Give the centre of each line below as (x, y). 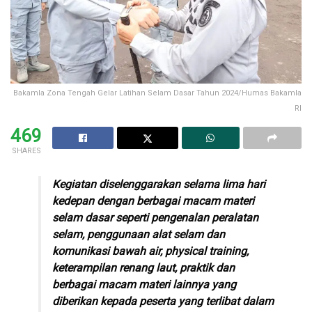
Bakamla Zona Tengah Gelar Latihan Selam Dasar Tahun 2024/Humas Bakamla (157, 93)
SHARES (26, 150)
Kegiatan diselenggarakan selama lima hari (159, 184)
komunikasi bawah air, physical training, (150, 251)
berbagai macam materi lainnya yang (144, 284)
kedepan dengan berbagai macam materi (153, 201)
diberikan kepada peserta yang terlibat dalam (163, 301)
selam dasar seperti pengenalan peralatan (155, 217)
